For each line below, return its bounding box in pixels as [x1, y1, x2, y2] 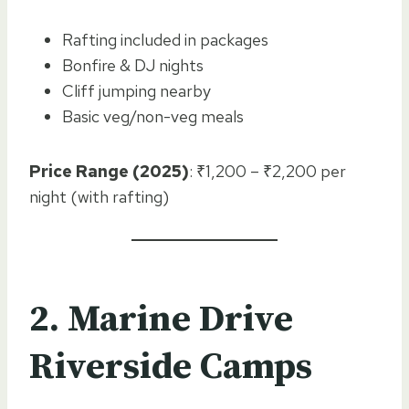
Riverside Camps [29, 343, 312, 390]
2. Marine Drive [29, 296, 293, 342]
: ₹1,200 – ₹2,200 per [189, 160, 346, 182]
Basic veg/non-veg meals [62, 105, 244, 127]
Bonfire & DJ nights [62, 54, 204, 76]
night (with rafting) [29, 185, 169, 207]
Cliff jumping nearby [62, 79, 211, 101]
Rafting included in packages [62, 28, 268, 50]
